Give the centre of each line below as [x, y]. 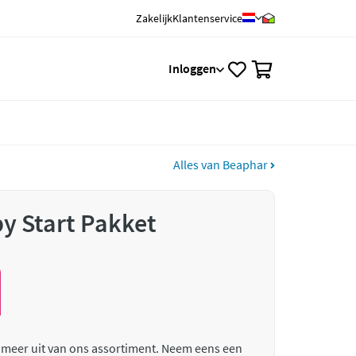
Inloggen [192, 68]
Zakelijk [154, 18]
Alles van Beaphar [222, 164]
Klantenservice [207, 18]
